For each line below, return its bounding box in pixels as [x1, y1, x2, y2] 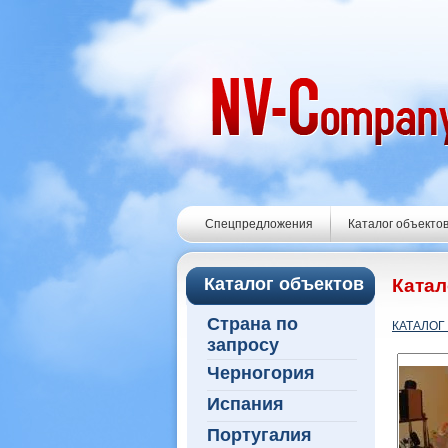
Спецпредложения [204, 217, 313, 231]
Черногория [207, 363, 315, 383]
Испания [207, 394, 284, 414]
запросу [207, 335, 279, 352]
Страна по [207, 314, 298, 334]
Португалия [207, 425, 312, 445]
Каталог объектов [204, 274, 364, 294]
